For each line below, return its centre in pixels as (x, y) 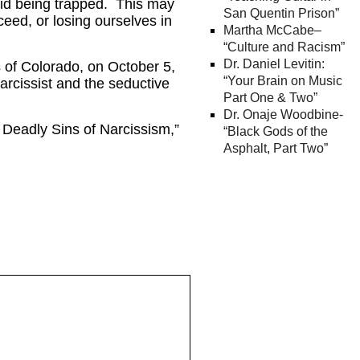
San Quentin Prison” (281, 13)
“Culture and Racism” (284, 47)
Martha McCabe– (272, 30)
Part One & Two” (270, 98)
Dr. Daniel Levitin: (274, 64)
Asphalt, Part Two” (276, 148)
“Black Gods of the (276, 131)
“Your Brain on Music (283, 81)
